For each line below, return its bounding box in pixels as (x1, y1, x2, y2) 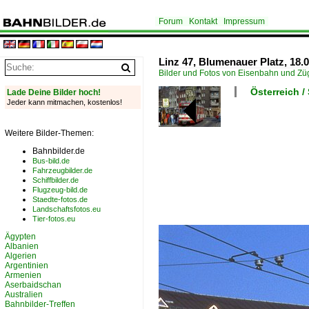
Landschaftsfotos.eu (32, 205, 101, 213)
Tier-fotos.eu (32, 215, 75, 223)
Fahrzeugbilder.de (32, 166, 92, 175)
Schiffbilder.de (32, 176, 79, 184)
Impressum (223, 17, 265, 26)
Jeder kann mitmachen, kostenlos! (7, 98, 122, 106)
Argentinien (5, 261, 48, 270)
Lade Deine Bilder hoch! (7, 88, 101, 97)
